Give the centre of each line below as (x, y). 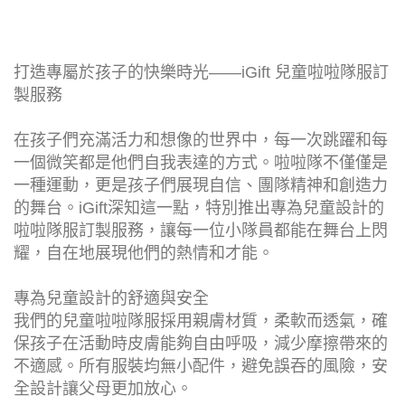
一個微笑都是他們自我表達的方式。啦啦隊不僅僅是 (201, 162)
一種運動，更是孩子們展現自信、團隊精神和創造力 (201, 185)
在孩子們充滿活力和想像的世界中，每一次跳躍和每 (201, 140)
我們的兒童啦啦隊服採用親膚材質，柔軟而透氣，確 (201, 320)
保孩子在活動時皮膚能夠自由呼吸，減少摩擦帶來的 (201, 343)
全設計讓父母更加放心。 (103, 388)
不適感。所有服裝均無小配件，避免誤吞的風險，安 (201, 366)
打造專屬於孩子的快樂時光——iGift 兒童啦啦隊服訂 (201, 72)
